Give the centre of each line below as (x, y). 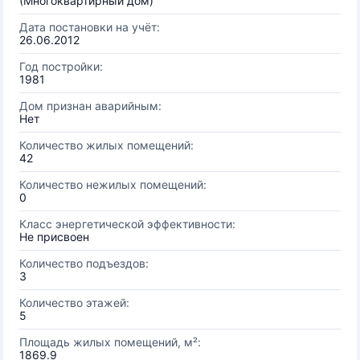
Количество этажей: (74, 303)
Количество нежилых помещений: (113, 184)
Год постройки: (61, 66)
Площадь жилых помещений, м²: (110, 342)
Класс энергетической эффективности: (127, 224)
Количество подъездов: (84, 263)
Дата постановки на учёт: (90, 27)
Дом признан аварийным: (90, 106)
